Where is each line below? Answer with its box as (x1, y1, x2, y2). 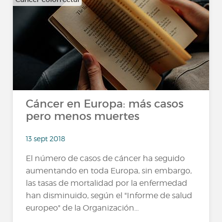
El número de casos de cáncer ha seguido (26, 153, 185, 163)
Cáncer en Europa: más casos (26, 97, 184, 111)
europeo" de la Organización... (26, 203, 139, 213)
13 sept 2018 (26, 134, 66, 143)
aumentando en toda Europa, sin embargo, (26, 166, 192, 175)
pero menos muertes (26, 110, 140, 123)
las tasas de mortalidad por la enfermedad (26, 178, 188, 188)
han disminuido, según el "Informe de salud (26, 190, 193, 200)
